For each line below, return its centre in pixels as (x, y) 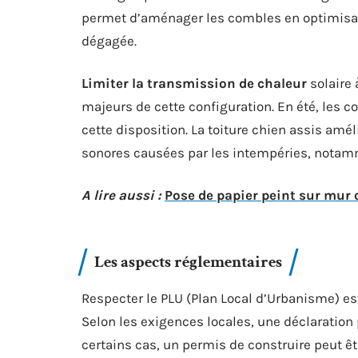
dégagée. (109, 41)
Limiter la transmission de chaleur (194, 83)
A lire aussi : (121, 195)
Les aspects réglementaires (188, 262)
